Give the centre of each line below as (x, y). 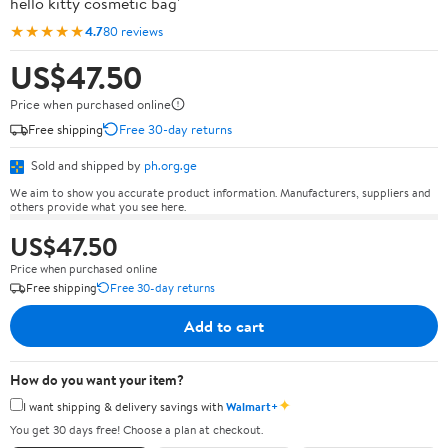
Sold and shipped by (86, 165)
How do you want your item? (97, 379)
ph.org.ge (170, 165)
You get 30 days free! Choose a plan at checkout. (136, 429)
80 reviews (133, 30)
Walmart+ (252, 406)
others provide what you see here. (98, 206)
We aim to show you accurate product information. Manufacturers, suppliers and (220, 192)
